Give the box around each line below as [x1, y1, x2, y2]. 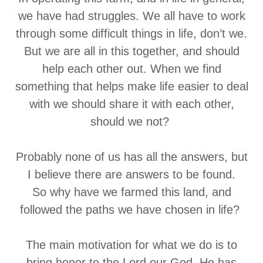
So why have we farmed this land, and [32, 186, 231, 198]
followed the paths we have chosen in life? [20, 203, 243, 216]
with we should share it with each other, [29, 97, 234, 110]
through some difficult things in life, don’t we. [16, 27, 247, 40]
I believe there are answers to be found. [28, 168, 235, 181]
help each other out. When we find [42, 62, 221, 75]
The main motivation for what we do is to [26, 238, 237, 251]
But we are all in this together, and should [23, 45, 240, 58]
